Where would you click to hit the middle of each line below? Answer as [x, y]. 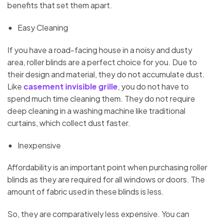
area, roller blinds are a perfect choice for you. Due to [102, 62]
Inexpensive [39, 145]
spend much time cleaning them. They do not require [101, 98]
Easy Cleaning [43, 27]
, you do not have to [153, 86]
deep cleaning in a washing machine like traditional [96, 110]
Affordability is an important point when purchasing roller [107, 167]
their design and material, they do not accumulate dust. [106, 74]
